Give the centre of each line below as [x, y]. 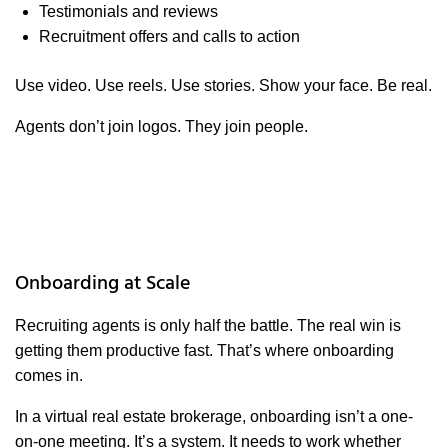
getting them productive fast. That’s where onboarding [204, 351]
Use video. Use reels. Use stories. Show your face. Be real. [223, 86]
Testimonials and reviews [128, 12]
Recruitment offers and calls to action [169, 37]
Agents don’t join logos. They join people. [161, 127]
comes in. [49, 376]
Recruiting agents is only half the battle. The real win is [208, 326]
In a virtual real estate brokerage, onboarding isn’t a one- [214, 417]
